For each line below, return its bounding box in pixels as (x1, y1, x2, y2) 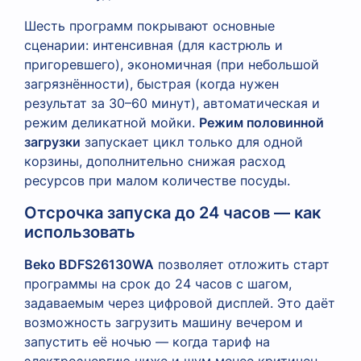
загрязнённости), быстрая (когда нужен (24, 75, 279, 92)
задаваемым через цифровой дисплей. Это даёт (24, 294, 335, 311)
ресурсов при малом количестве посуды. (24, 172, 290, 189)
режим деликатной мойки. (24, 114, 199, 131)
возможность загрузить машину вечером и (24, 313, 303, 330)
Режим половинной (199, 114, 324, 131)
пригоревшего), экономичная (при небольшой (24, 56, 319, 73)
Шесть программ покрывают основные (24, 17, 275, 34)
